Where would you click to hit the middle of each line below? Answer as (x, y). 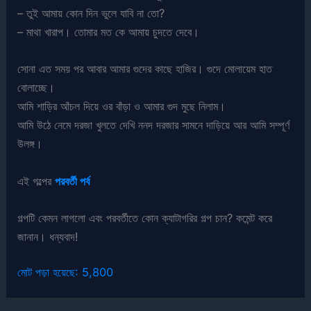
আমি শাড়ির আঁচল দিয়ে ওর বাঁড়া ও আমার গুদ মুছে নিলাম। (122, 107)
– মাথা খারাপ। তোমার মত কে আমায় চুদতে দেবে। (109, 32)
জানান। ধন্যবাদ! (48, 236)
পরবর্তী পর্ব (73, 181)
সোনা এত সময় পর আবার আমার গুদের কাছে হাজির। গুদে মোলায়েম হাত (145, 69)
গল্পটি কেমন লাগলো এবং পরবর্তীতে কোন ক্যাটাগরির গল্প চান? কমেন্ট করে (145, 218)
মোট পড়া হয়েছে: (48, 272)
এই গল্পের (36, 181)
